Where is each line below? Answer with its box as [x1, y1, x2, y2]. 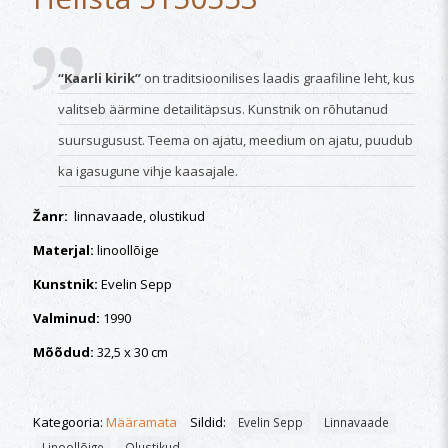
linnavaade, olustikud [71, 206, 205, 225]
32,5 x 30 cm [94, 342, 168, 361]
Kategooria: [33, 412, 106, 431]
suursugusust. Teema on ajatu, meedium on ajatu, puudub [58, 130, 413, 149]
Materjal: [33, 240, 94, 259]
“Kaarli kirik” [58, 68, 141, 87]
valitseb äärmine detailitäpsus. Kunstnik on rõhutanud [58, 99, 388, 118]
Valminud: [33, 308, 100, 327]
